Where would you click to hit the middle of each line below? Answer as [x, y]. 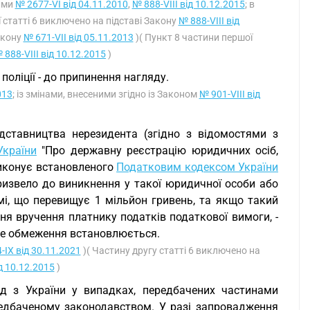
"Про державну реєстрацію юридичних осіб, [157, 151]
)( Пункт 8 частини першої [193, 37]
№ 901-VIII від [229, 94]
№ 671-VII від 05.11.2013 [78, 37]
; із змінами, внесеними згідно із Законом [106, 94]
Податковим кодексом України [198, 167]
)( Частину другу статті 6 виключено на [170, 250]
